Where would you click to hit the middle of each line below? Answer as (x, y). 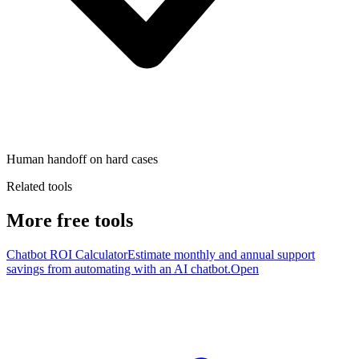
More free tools (70, 220)
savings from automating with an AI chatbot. (119, 268)
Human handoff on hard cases (82, 159)
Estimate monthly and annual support (221, 254)
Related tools (39, 186)
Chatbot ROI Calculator (67, 254)
